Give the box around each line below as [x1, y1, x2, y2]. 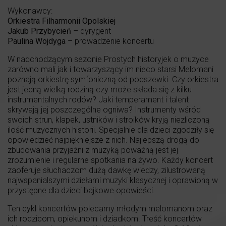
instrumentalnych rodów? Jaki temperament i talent [8, 94, 189, 104]
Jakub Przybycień [8, 26, 71, 36]
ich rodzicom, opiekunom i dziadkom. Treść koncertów [8, 213, 202, 223]
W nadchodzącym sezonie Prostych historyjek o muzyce [8, 54, 209, 64]
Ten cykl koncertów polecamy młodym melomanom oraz [8, 203, 212, 213]
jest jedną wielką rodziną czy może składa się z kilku [8, 84, 192, 94]
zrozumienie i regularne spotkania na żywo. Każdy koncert [8, 155, 213, 165]
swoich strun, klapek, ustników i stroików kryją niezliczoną [8, 115, 210, 125]
